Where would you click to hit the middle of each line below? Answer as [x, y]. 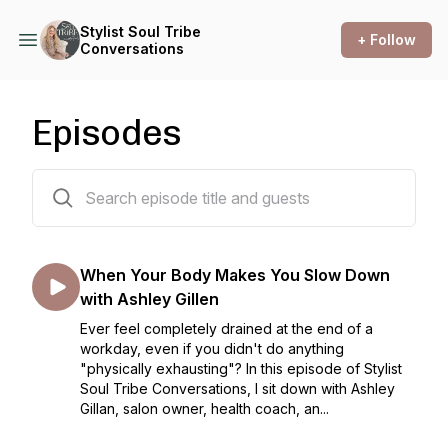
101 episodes [73, 181]
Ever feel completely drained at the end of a [226, 328]
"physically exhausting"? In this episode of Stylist [241, 368]
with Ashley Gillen [149, 299]
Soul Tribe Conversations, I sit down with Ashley [237, 388]
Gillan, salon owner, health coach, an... [204, 408]
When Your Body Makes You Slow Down [235, 275]
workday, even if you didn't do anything [212, 348]
